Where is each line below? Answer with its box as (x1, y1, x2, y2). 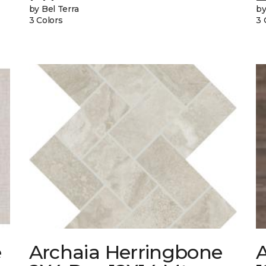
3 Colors (28, 15, 63, 26)
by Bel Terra (28, 4, 79, 15)
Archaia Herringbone (28, 240, 223, 264)
